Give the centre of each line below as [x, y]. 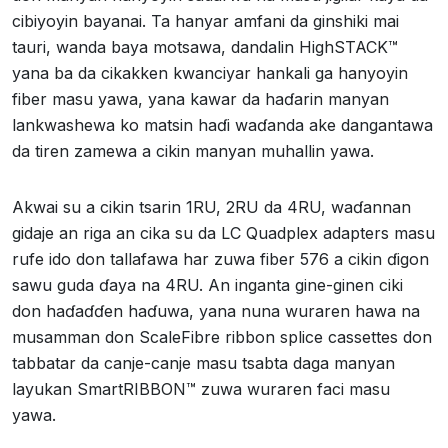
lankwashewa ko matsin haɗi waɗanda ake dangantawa [222, 124]
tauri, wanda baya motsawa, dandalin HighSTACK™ [205, 46]
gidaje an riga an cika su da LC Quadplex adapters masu [223, 232]
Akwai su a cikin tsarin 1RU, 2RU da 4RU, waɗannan [211, 206]
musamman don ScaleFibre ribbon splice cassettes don [222, 336]
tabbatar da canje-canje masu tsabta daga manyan [203, 362]
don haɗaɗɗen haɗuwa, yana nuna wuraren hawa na [216, 310]
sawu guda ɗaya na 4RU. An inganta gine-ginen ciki [207, 284]
